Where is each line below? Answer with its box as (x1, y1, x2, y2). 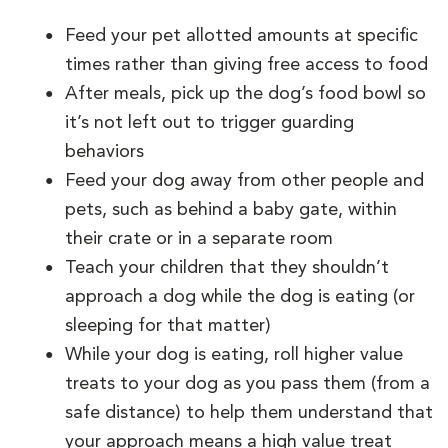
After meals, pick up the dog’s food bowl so (65, 84, 426, 103)
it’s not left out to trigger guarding (65, 113, 354, 132)
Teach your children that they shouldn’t (65, 258, 389, 277)
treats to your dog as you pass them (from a (65, 374, 430, 393)
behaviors (65, 142, 144, 161)
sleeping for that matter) (65, 316, 271, 335)
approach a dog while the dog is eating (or (65, 287, 415, 306)
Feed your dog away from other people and (65, 171, 424, 190)
